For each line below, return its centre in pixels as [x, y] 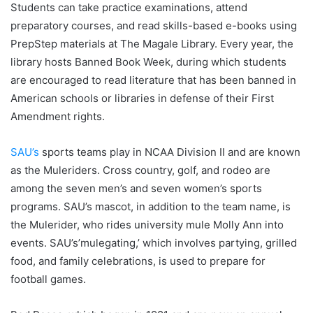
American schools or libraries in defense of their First [142, 99]
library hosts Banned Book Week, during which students [148, 62]
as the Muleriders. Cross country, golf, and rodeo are [140, 170]
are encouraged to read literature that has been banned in [153, 80]
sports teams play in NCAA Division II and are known [170, 152]
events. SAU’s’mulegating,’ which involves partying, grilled [154, 243]
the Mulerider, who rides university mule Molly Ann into [147, 225]
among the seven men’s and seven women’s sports [136, 189]
